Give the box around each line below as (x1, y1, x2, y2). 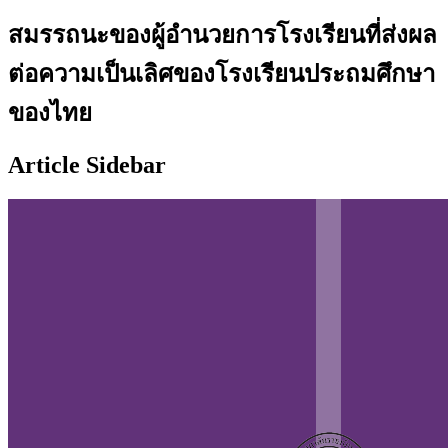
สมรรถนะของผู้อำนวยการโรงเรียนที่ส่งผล (8, 21, 437, 48)
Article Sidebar (8, 151, 166, 178)
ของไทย (8, 99, 92, 126)
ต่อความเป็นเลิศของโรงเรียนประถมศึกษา (8, 60, 435, 87)
